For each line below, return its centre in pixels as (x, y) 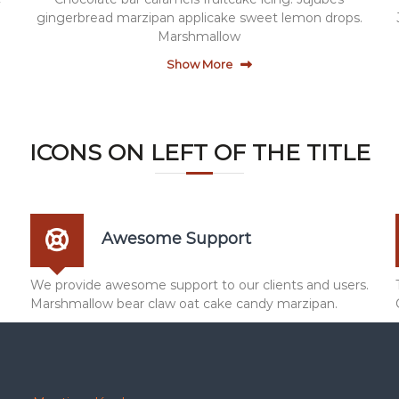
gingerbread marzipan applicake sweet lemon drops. (199, 18)
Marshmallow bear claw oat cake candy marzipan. (184, 304)
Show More (199, 64)
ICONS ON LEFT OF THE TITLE (199, 152)
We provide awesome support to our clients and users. (199, 285)
